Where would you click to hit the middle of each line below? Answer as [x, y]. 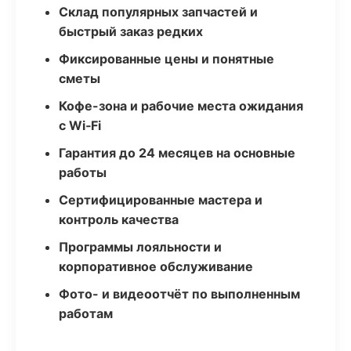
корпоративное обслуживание [156, 266]
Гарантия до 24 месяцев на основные [177, 153]
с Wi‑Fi [80, 125]
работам [86, 313]
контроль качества [119, 219]
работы [83, 172]
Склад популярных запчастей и [158, 12]
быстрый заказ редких [131, 31]
